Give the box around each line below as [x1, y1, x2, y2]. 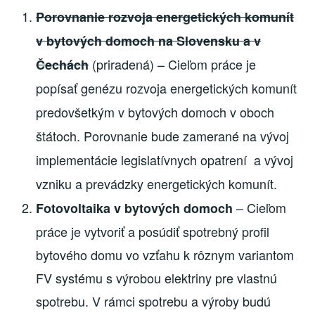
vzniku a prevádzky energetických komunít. [36, 174, 278, 193]
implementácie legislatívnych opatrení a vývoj [36, 150, 294, 169]
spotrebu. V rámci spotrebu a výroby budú [36, 292, 271, 311]
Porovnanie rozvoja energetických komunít [36, 8, 295, 27]
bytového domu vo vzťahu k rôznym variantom [36, 245, 295, 264]
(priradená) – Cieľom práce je [89, 55, 257, 74]
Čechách [36, 56, 89, 75]
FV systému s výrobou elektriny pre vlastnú [36, 269, 278, 288]
